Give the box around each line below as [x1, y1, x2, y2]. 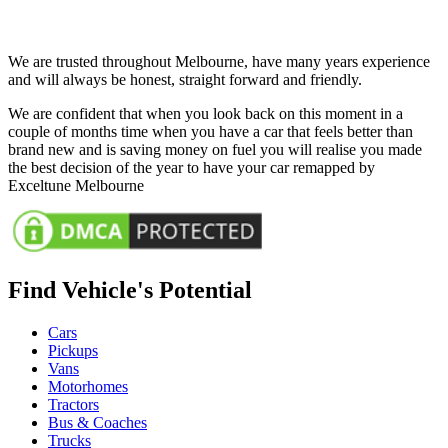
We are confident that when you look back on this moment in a [8, 105, 403, 123]
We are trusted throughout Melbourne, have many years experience [8, 53, 430, 71]
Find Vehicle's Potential [8, 277, 252, 303]
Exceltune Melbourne [8, 177, 144, 195]
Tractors [48, 395, 99, 413]
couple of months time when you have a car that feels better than [8, 123, 413, 141]
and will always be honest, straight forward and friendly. [8, 71, 362, 89]
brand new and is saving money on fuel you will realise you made [8, 141, 422, 159]
